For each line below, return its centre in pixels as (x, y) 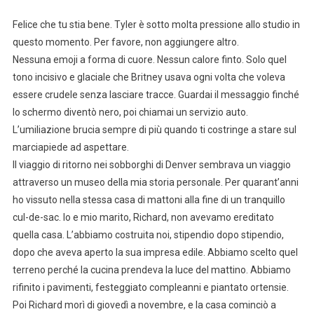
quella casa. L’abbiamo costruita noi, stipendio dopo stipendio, (148, 234)
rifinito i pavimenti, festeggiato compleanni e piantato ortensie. (150, 287)
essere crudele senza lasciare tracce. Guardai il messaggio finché (156, 94)
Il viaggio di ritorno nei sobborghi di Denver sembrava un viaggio (151, 164)
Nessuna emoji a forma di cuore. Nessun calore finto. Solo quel (149, 59)
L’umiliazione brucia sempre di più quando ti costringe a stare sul (154, 129)
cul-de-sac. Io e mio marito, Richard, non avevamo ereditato (143, 217)
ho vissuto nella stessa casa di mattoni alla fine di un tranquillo (149, 199)
